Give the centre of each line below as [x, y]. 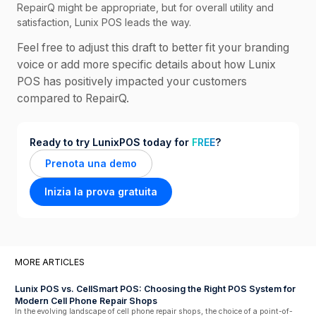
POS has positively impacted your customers [132, 82]
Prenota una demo [91, 164]
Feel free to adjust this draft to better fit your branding [153, 48]
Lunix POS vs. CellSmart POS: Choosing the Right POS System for [155, 289]
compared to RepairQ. [73, 99]
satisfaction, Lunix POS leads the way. [104, 23]
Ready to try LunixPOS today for [110, 142]
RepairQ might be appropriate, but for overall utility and [145, 8]
